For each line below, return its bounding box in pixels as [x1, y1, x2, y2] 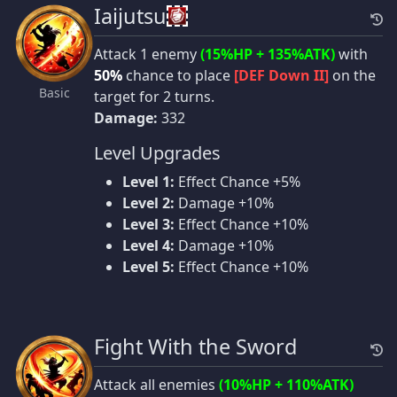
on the [329, 65, 376, 85]
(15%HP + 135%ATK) [200, 43, 335, 64]
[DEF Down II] [234, 65, 329, 85]
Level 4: [122, 235, 175, 255]
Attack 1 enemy [94, 43, 200, 64]
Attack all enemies [94, 374, 219, 394]
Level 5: [122, 256, 175, 276]
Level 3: [122, 214, 175, 234]
